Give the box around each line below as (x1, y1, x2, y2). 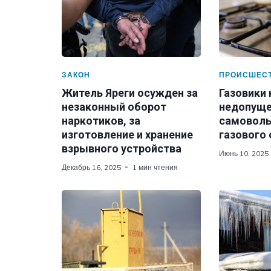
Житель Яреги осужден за (62, 87, 198, 99)
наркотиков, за (62, 114, 140, 127)
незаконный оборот (62, 100, 166, 113)
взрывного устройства (62, 142, 181, 155)
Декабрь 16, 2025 (62, 163, 121, 172)
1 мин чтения (132, 163, 178, 172)
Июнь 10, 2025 (218, 149, 269, 158)
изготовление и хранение (62, 128, 193, 141)
